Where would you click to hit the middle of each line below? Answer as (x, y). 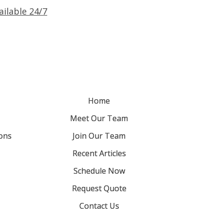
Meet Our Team (99, 118)
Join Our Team (99, 136)
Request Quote (99, 188)
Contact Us (99, 206)
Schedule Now (99, 171)
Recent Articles (99, 153)
